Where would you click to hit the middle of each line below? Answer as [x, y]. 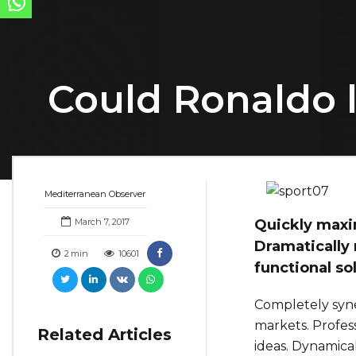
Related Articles [104, 335]
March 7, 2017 [102, 222]
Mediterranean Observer [95, 194]
